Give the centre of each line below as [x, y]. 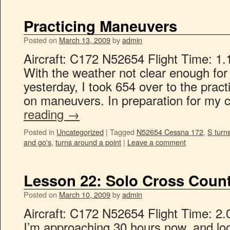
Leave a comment [157, 142]
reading [45, 114]
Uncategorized [80, 132]
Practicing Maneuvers [100, 26]
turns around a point [88, 142]
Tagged [122, 132]
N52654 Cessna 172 [170, 132]
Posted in [39, 132]
